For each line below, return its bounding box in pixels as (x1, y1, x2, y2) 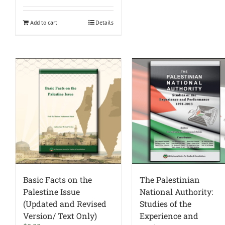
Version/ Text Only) (23, 210, 97, 221)
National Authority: (140, 186, 213, 197)
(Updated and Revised (23, 198, 106, 209)
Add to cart (30, 19, 57, 27)
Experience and (140, 210, 199, 221)
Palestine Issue (23, 186, 80, 197)
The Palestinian (140, 174, 200, 185)
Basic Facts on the (23, 174, 92, 185)
